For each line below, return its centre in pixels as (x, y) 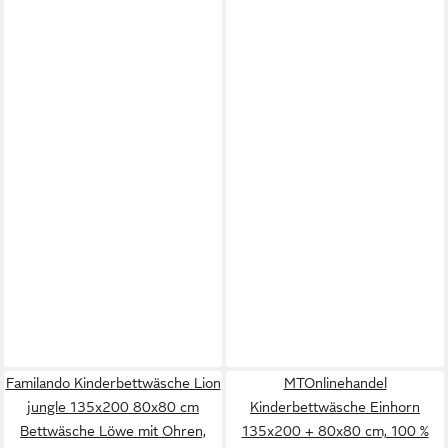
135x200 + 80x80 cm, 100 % (335, 431)
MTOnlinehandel (335, 383)
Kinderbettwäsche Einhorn (335, 407)
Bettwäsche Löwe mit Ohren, (113, 431)
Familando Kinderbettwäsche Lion (113, 383)
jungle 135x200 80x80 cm (113, 407)
